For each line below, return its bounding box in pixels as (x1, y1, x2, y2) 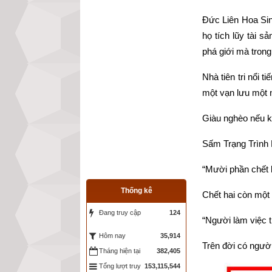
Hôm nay (99, 232, 126, 240)
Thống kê (120, 186, 152, 195)
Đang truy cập (99, 209, 141, 216)
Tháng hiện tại (99, 247, 140, 254)
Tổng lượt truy (99, 262, 141, 270)
